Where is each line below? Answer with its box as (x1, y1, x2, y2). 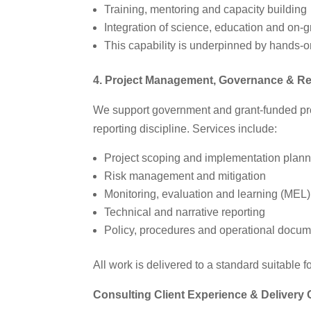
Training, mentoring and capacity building (104, 3, 308, 15)
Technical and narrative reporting (104, 205, 266, 218)
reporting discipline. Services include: (93, 122, 278, 135)
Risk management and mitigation (104, 169, 267, 182)
